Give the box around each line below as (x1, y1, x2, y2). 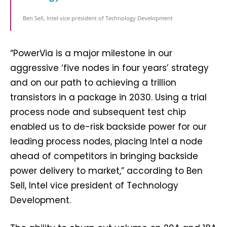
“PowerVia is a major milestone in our (10, 47, 172, 60)
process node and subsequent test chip (10, 106, 186, 119)
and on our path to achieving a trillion (10, 77, 176, 89)
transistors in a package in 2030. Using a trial (10, 91, 207, 104)
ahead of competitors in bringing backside (10, 150, 198, 163)
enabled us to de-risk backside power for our (10, 121, 207, 133)
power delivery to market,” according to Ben (10, 165, 203, 177)
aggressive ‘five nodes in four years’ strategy (10, 62, 209, 74)
